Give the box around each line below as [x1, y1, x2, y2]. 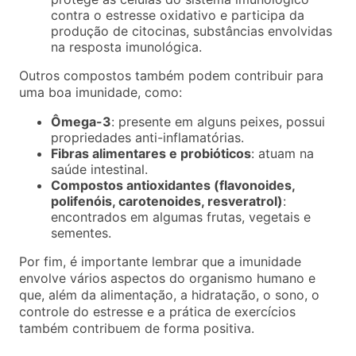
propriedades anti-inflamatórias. [51, 130, 244, 146]
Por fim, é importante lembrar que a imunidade [19, 253, 301, 270]
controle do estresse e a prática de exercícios [19, 304, 296, 320]
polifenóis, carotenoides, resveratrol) [51, 193, 283, 210]
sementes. [51, 225, 111, 242]
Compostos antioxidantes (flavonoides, [51, 177, 295, 194]
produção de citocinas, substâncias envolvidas [51, 23, 332, 40]
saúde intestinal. [51, 161, 148, 178]
